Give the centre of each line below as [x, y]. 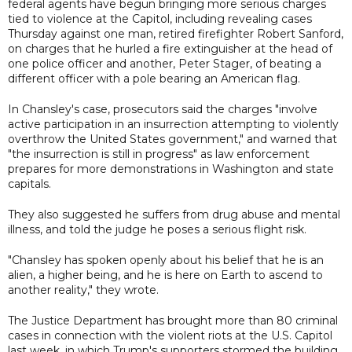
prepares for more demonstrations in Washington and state [171, 169]
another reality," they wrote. [83, 290]
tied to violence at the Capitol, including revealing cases [160, 18]
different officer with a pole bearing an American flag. [154, 78]
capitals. [29, 183]
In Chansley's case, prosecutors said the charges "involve [163, 109]
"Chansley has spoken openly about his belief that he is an [166, 260]
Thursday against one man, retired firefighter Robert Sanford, [176, 33]
